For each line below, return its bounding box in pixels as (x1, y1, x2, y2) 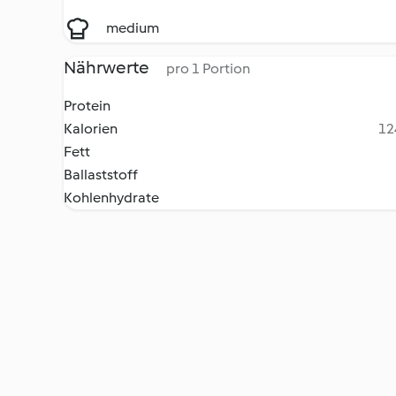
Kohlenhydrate (64, 189, 159, 206)
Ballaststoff (64, 166, 138, 183)
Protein (64, 97, 110, 114)
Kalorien (64, 120, 118, 137)
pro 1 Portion (166, 60, 250, 77)
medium (106, 19, 159, 36)
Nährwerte (64, 57, 152, 78)
